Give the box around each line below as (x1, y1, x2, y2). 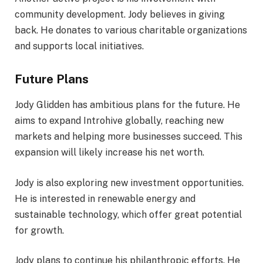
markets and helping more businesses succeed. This (15, 130, 242, 142)
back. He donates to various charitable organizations (15, 24, 247, 36)
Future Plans (15, 71, 89, 86)
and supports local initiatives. (15, 40, 144, 52)
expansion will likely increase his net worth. (15, 146, 204, 158)
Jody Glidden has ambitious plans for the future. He (15, 99, 240, 110)
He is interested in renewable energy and (15, 193, 195, 204)
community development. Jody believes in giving (15, 8, 225, 20)
